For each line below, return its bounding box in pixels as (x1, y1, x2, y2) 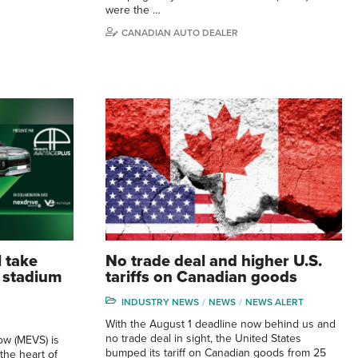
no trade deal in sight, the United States (105, 331, 301, 345)
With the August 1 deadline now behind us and (105, 316, 336, 331)
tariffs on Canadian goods (105, 267, 297, 287)
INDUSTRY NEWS (121, 296, 199, 308)
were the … (105, 2, 161, 17)
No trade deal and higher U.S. (105, 251, 322, 271)
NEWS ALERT (245, 296, 304, 308)
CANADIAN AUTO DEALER (121, 26, 238, 38)
